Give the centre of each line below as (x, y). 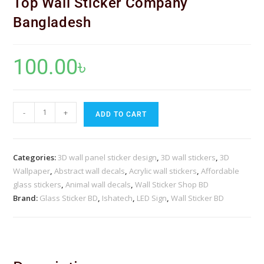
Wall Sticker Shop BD (172, 184)
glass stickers (37, 184)
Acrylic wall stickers (163, 171)
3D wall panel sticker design (108, 157)
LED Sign (152, 198)
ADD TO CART (121, 114)
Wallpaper (32, 171)
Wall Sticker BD (198, 198)
